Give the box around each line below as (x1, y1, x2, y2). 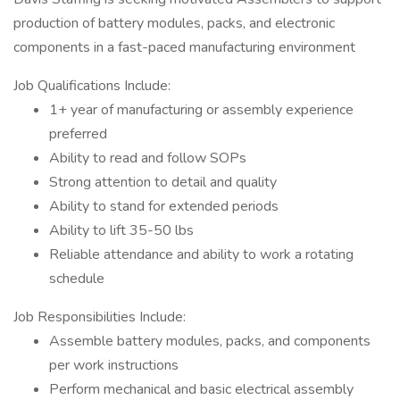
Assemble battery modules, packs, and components (49, 331, 371, 351)
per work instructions (49, 355, 179, 375)
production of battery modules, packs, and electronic (13, 13, 335, 33)
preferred (49, 124, 107, 144)
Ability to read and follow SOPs (49, 148, 246, 168)
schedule (49, 269, 104, 288)
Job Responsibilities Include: (13, 307, 186, 327)
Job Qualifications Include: (13, 76, 171, 96)
